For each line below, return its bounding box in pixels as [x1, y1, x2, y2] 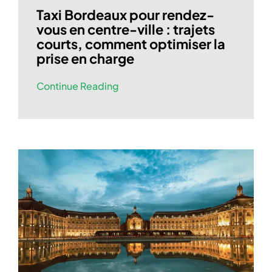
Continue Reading [36, 80, 119, 93]
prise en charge [36, 50, 134, 67]
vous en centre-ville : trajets [36, 21, 215, 38]
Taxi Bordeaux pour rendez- [36, 6, 214, 24]
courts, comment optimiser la [36, 35, 225, 53]
